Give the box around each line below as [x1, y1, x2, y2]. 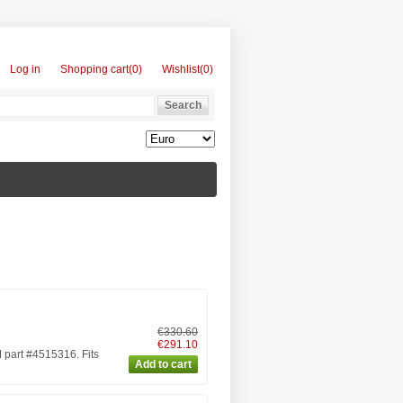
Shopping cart [60, 63, 129, 76]
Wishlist [162, 63, 200, 76]
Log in [10, 63, 40, 76]
